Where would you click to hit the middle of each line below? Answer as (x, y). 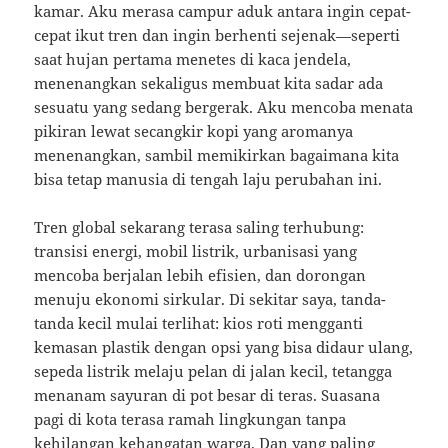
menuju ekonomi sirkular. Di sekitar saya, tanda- (210, 299)
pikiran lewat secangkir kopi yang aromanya (194, 131)
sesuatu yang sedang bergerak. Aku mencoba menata (224, 107)
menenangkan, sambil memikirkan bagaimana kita (217, 155)
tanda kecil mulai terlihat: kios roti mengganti (199, 323)
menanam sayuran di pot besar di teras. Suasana (207, 395)
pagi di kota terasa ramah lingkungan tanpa (190, 419)
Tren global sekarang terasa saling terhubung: (199, 227)
